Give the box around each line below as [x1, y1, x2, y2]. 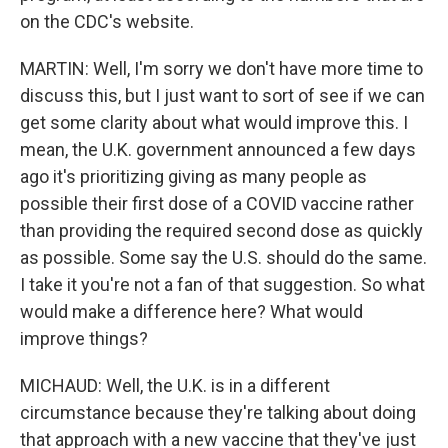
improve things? [20, 328, 148, 349]
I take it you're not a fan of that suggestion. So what [20, 274, 425, 295]
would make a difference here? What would [20, 301, 363, 322]
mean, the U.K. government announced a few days [20, 139, 416, 160]
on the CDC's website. [20, 11, 194, 32]
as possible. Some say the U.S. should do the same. [20, 247, 427, 268]
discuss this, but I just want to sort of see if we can [20, 85, 425, 106]
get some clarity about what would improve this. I [20, 112, 408, 133]
